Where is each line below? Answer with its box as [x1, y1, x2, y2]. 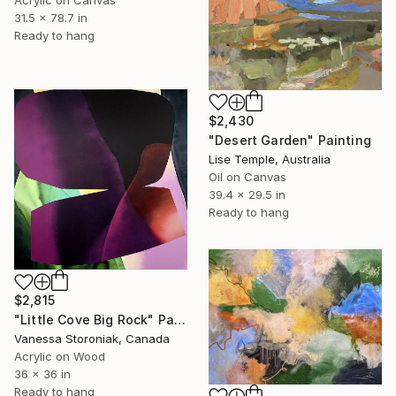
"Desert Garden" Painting [209, 132, 371, 148]
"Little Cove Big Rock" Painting [174, 312, 187, 328]
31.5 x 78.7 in [14, 10, 88, 25]
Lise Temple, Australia [209, 151, 331, 166]
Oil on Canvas [209, 169, 286, 184]
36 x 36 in [14, 367, 71, 382]
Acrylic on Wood [14, 349, 105, 364]
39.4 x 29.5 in [209, 187, 286, 202]
